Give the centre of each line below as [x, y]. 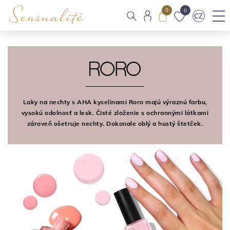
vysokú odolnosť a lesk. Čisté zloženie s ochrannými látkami [115, 113]
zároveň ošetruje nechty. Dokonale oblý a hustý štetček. [115, 124]
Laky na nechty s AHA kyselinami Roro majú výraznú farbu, [115, 102]
